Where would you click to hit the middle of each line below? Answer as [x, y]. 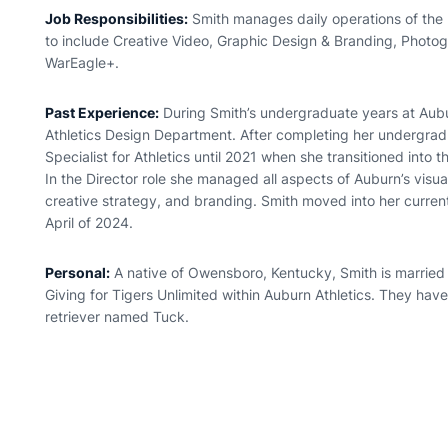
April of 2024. [89, 222]
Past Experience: [102, 112]
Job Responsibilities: [117, 18]
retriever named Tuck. [117, 316]
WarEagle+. [82, 62]
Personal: [78, 272]
